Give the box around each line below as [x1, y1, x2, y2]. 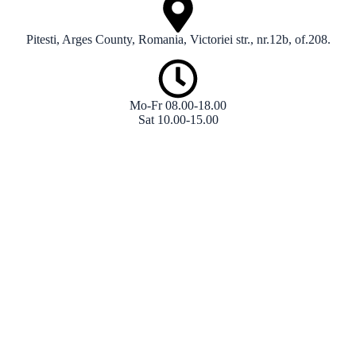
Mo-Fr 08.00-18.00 [130, 99, 226, 113]
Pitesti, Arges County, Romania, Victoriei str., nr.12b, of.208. [25, 33, 331, 47]
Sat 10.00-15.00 [137, 113, 219, 127]
